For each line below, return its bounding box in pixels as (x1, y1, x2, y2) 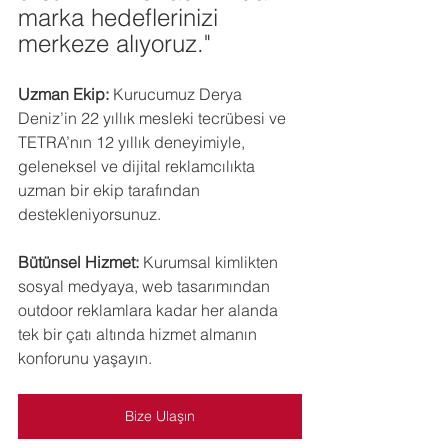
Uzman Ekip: (18, 84, 109, 104)
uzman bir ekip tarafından (18, 180, 204, 200)
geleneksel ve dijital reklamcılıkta (18, 156, 259, 176)
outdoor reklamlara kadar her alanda (18, 300, 282, 320)
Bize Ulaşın (125, 407, 195, 425)
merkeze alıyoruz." (18, 29, 211, 58)
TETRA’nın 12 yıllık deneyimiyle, (18, 132, 249, 152)
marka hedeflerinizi (18, 3, 225, 32)
